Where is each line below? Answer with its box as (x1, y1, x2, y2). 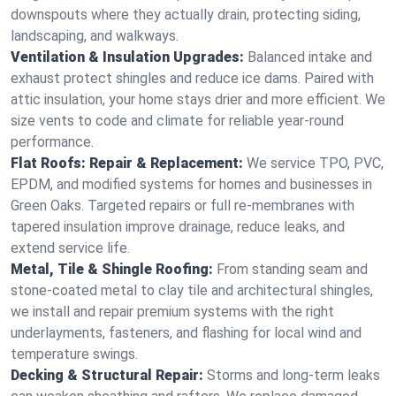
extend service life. (11, 240, 130, 256)
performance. (11, 133, 94, 150)
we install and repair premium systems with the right (11, 303, 334, 320)
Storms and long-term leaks (207, 367, 380, 384)
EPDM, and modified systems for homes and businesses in (11, 176, 372, 193)
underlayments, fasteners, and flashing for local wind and (11, 324, 362, 341)
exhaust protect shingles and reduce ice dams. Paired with (11, 70, 374, 87)
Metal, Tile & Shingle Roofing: (11, 261, 213, 278)
